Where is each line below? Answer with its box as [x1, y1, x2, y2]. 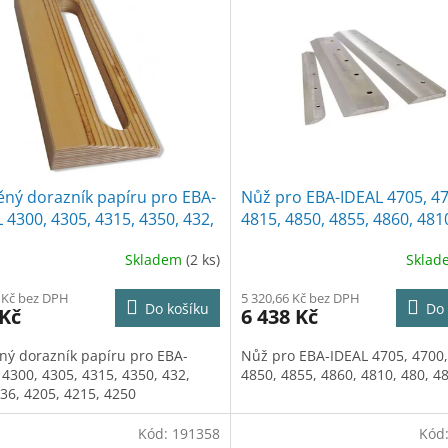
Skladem [124, 250, 186, 270]
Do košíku [144, 298, 209, 318]
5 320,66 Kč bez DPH [240, 288, 360, 307]
